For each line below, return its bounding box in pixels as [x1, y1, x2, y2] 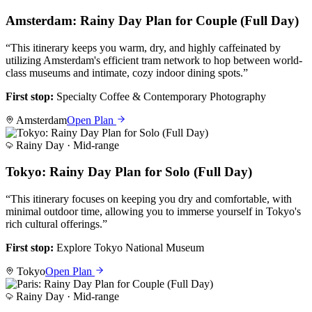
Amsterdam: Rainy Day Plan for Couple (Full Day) [6, 13, 299, 28]
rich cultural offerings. [6, 218, 102, 231]
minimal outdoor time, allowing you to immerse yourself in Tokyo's [6, 205, 301, 218]
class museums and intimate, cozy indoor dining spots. [6, 66, 243, 79]
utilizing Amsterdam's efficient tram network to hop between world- [6, 54, 302, 66]
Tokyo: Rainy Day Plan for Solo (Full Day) [6, 164, 252, 180]
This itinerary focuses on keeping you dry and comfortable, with [10, 193, 292, 205]
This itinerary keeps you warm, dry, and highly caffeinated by [10, 41, 281, 54]
